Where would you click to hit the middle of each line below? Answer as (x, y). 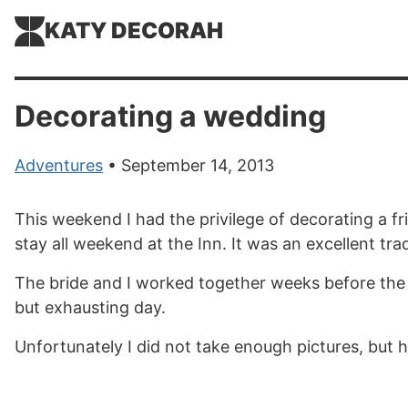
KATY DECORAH (134, 31)
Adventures (59, 165)
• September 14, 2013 (189, 165)
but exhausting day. (90, 307)
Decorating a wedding (170, 116)
